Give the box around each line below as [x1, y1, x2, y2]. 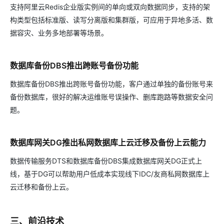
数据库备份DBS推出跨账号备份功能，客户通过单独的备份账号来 [10, 79, 213, 88]
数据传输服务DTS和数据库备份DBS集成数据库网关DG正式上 [10, 156, 202, 165]
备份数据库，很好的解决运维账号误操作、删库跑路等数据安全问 [10, 92, 213, 101]
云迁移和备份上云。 [10, 182, 73, 191]
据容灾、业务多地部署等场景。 [10, 28, 108, 37]
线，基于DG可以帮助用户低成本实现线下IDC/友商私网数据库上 [10, 169, 209, 178]
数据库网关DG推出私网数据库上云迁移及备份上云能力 [10, 137, 206, 148]
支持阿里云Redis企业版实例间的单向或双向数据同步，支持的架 [10, 2, 210, 11]
